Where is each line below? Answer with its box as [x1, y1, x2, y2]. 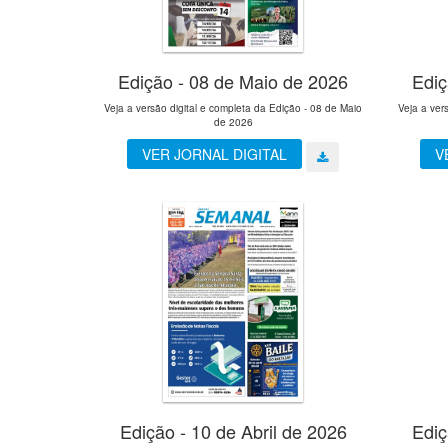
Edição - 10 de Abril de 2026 [119, 417, 347, 444]
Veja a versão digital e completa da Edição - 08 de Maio [104, 101, 363, 116]
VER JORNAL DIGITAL [142, 144, 288, 165]
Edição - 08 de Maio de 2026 [118, 68, 349, 95]
